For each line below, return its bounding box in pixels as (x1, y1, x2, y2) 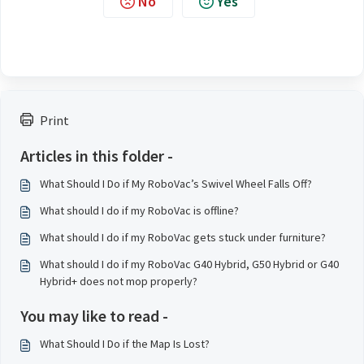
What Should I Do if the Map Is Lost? (40, 336, 210, 351)
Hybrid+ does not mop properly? (40, 274, 197, 288)
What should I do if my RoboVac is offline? (40, 203, 239, 218)
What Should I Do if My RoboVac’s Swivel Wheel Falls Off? (40, 176, 312, 191)
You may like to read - (20, 305, 168, 326)
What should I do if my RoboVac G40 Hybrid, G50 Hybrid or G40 (40, 257, 339, 271)
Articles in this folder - (20, 145, 173, 166)
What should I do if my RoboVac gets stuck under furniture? (40, 230, 326, 245)
